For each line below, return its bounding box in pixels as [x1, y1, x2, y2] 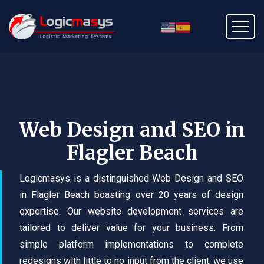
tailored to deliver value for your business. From [19, 222, 243, 233]
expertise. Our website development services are [19, 206, 243, 217]
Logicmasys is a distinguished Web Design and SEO [19, 173, 243, 184]
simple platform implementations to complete [19, 239, 243, 250]
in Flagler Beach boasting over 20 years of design [19, 189, 243, 200]
